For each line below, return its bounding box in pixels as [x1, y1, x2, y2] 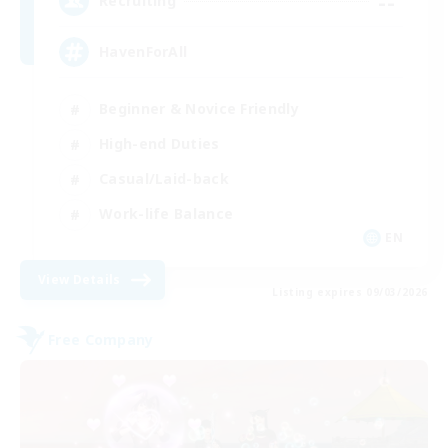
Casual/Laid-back [99, 169, 229, 189]
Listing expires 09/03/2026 [272, 284, 428, 299]
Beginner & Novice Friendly [99, 99, 299, 119]
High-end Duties [99, 134, 220, 154]
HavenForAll [99, 42, 188, 62]
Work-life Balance [99, 204, 234, 224]
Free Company [48, 330, 154, 350]
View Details [38, 270, 121, 288]
